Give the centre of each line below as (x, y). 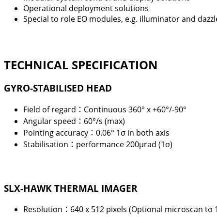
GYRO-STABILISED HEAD (58, 88)
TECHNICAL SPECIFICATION (81, 64)
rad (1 (155, 145)
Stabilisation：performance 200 (81, 145)
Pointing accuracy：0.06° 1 (72, 133)
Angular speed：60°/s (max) (74, 121)
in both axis (148, 133)
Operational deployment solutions (86, 8)
